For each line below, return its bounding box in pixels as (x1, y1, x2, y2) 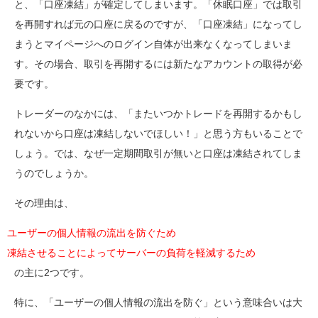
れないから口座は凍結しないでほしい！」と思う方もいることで (14, 128, 302, 138)
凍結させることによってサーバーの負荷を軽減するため (7, 247, 256, 258)
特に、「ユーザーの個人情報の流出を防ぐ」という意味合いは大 (14, 297, 302, 307)
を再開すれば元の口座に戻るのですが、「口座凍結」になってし (14, 18, 302, 29)
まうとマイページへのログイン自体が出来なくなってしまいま (14, 38, 292, 49)
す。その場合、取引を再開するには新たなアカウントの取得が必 (14, 58, 302, 69)
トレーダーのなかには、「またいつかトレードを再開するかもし (14, 108, 302, 119)
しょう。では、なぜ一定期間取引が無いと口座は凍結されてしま (14, 148, 302, 158)
